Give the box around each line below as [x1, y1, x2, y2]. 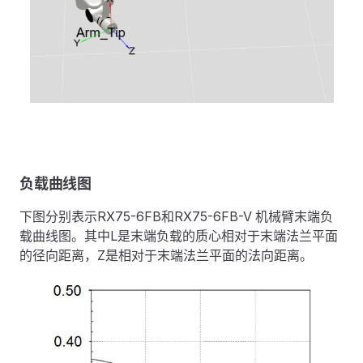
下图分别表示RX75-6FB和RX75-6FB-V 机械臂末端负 [19, 208, 333, 225]
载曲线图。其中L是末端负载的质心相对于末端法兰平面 [19, 228, 338, 245]
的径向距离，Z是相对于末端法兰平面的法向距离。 [19, 247, 313, 264]
